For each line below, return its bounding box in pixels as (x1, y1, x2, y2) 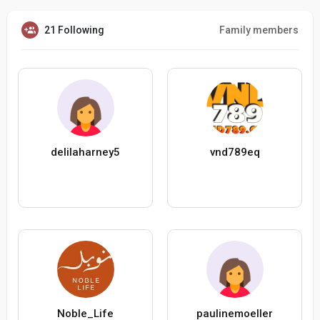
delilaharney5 (51, 146, 120, 159)
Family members (219, 24, 299, 36)
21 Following (44, 24, 104, 36)
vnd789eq (209, 146, 260, 159)
